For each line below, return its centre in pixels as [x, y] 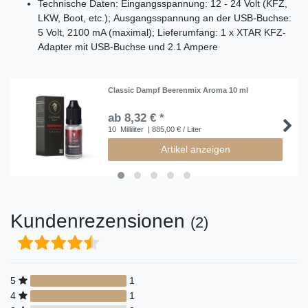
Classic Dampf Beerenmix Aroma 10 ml [178, 90]
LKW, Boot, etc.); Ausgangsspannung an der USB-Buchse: [165, 18]
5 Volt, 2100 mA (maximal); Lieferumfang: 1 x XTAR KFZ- [162, 32]
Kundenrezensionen [100, 221]
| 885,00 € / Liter [174, 129]
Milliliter [131, 129]
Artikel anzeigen [195, 149]
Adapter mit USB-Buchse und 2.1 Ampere [128, 46]
